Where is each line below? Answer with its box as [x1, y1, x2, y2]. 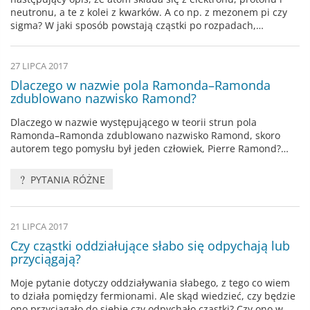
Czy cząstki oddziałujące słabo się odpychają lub [10, 237, 290, 255]
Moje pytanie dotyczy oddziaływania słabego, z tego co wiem [10, 276, 290, 290]
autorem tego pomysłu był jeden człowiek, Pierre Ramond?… [10, 142, 289, 156]
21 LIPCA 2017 [10, 221, 68, 233]
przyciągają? [10, 250, 81, 268]
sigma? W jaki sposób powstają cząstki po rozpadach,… [10, 19, 264, 33]
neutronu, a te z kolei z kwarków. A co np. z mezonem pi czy [10, 6, 287, 19]
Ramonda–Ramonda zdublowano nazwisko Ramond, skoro [10, 129, 280, 143]
